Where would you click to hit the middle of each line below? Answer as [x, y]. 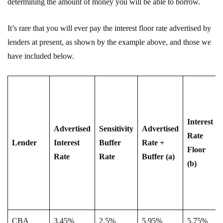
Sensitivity [116, 128]
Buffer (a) [158, 156]
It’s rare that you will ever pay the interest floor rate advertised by [109, 28]
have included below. [41, 56]
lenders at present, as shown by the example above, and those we [109, 42]
